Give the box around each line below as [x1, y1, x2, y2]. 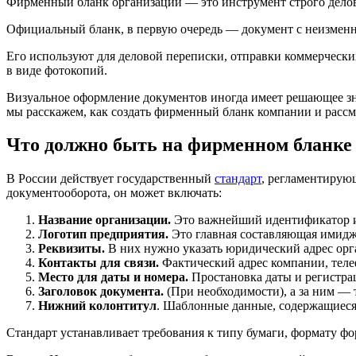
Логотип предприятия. [38, 227, 168, 242]
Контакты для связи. [38, 256, 159, 270]
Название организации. [38, 213, 171, 227]
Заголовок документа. [38, 284, 164, 299]
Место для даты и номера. [38, 270, 188, 284]
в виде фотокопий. [6, 63, 107, 77]
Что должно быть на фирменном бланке [6, 134, 352, 156]
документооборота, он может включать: [6, 186, 222, 200]
